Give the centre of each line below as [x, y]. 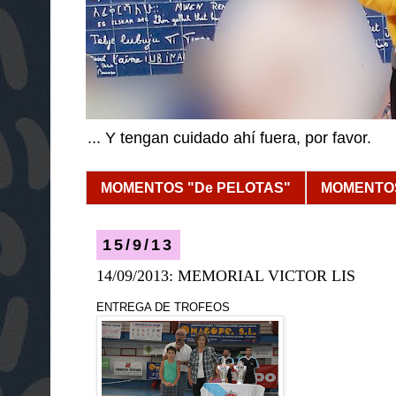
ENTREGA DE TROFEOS [163, 307]
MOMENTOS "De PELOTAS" [196, 187]
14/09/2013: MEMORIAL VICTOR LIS [226, 275]
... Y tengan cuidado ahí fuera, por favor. [229, 138]
